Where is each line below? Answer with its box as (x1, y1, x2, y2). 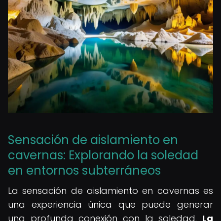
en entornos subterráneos (8, 162, 161, 179)
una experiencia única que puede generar (8, 198, 213, 211)
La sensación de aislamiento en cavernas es (8, 184, 213, 197)
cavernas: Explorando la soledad (8, 147, 198, 163)
